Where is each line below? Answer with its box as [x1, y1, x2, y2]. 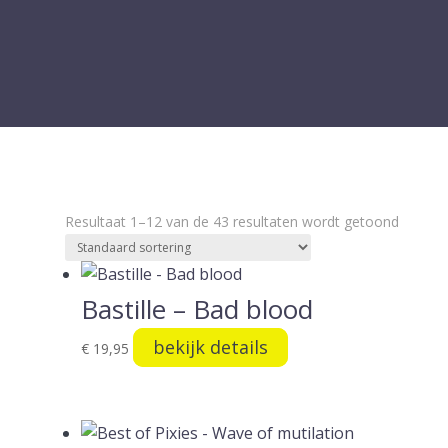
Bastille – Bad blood [80, 291, 313, 328]
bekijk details [152, 335, 268, 360]
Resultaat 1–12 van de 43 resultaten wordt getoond [64, 212, 399, 232]
